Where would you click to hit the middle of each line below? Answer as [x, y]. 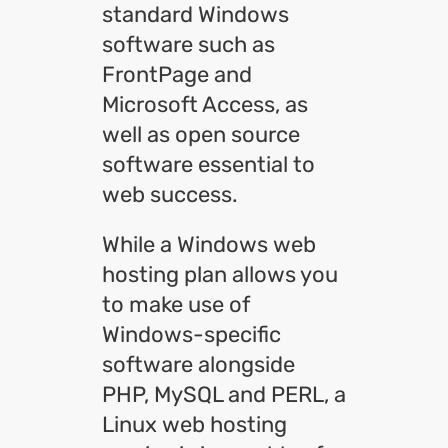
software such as [188, 44]
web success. [170, 194]
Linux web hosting [194, 424]
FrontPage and [177, 74]
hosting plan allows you [220, 274]
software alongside [198, 364]
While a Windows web [209, 244]
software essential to [208, 164]
